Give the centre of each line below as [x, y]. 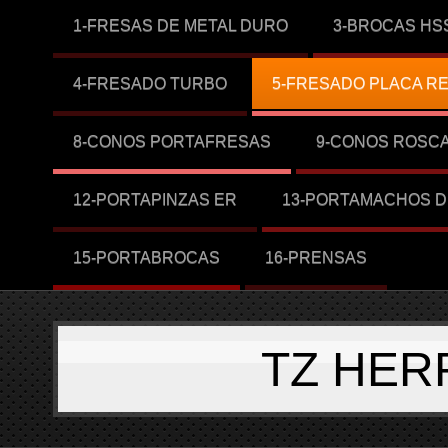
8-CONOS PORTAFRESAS [171, 141]
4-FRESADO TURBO [149, 83]
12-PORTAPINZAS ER [154, 199]
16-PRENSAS [315, 257]
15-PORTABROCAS [146, 257]
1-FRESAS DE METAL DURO [180, 25]
